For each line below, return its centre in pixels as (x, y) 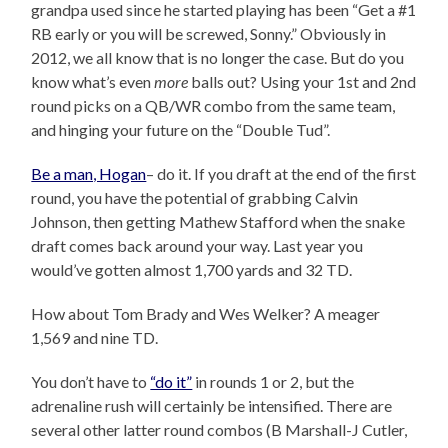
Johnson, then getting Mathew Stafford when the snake (218, 222)
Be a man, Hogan (89, 174)
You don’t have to (91, 382)
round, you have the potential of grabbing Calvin (195, 198)
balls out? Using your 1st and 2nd (304, 82)
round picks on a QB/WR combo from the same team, (213, 106)
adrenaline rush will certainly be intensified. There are (212, 406)
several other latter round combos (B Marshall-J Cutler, (219, 430)
